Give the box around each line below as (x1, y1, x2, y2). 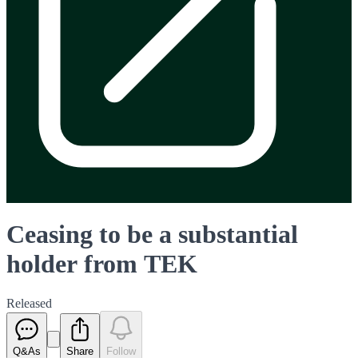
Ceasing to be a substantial (6, 220, 298, 249)
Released (6, 296, 52, 310)
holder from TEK (6, 249, 197, 279)
